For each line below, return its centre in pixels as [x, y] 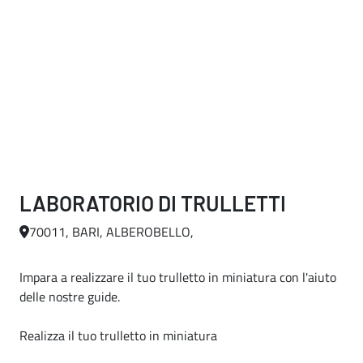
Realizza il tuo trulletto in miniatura [118, 335]
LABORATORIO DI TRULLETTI [153, 203]
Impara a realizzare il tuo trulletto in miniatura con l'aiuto [178, 277]
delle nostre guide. [70, 297]
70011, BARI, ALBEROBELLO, [111, 232]
